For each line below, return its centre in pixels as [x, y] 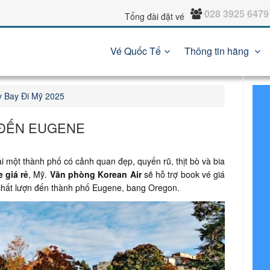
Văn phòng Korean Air [96, 174]
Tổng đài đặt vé [155, 16]
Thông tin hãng [218, 51]
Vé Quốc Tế [136, 51]
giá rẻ [17, 174]
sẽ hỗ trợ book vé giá [183, 174]
